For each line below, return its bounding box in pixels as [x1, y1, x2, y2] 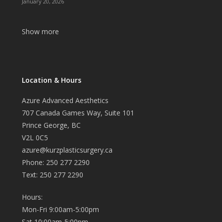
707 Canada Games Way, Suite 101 [22, 108, 135, 118]
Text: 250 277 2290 [22, 170, 84, 180]
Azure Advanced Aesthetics [22, 96, 109, 106]
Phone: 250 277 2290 [22, 158, 90, 167]
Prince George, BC [22, 120, 81, 130]
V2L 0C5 [22, 133, 49, 143]
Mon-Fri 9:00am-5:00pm [22, 205, 100, 215]
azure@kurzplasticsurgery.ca [22, 145, 113, 155]
